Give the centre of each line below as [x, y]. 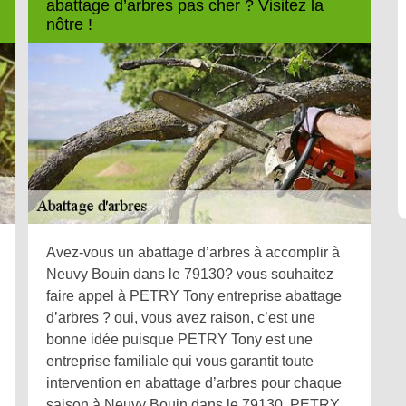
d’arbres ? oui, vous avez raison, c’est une [181, 318]
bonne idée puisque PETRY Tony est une [179, 340]
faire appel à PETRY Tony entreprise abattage [194, 296]
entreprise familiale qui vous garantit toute [180, 362]
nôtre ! [69, 24]
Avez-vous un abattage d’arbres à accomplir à [193, 253]
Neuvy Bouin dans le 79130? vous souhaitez [190, 275]
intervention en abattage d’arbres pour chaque [194, 383]
